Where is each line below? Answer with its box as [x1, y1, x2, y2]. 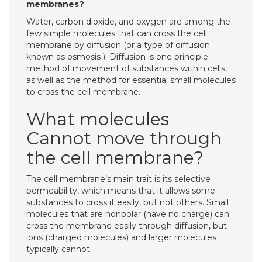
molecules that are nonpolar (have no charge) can [26, 209, 229, 219]
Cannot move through [26, 127, 222, 149]
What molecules [26, 108, 169, 130]
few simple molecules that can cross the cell [26, 28, 207, 39]
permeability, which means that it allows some [26, 185, 215, 196]
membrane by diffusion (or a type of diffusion [26, 40, 210, 50]
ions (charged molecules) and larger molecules [26, 232, 216, 243]
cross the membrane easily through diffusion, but [26, 220, 227, 231]
